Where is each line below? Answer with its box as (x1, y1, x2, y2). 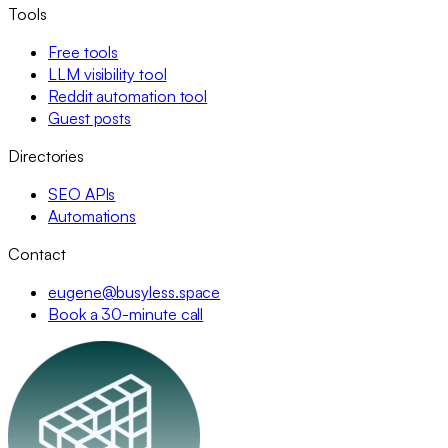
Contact (8, 244, 66, 265)
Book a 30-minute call (48, 304, 204, 325)
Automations (48, 206, 137, 227)
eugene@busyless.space (48, 282, 221, 303)
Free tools (48, 42, 119, 63)
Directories (8, 146, 85, 167)
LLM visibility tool (48, 64, 167, 85)
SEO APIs (48, 184, 116, 205)
